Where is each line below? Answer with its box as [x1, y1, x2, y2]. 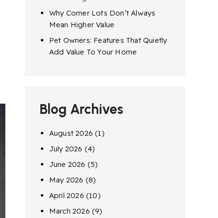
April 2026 [49, 191, 84, 200]
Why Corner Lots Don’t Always [49, 8, 156, 18]
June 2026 [49, 160, 86, 169]
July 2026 [49, 144, 83, 153]
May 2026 [49, 175, 84, 184]
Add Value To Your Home [49, 47, 137, 56]
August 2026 [49, 128, 93, 138]
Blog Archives [39, 101, 123, 117]
